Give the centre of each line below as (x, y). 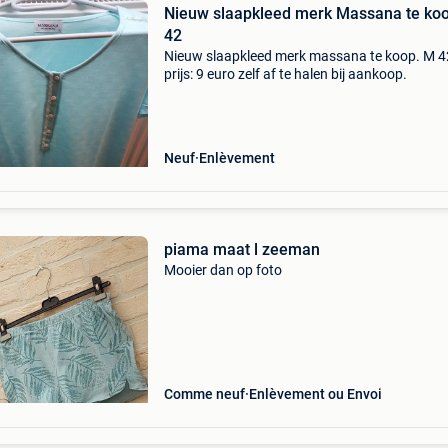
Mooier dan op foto (222, 270)
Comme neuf (204, 394)
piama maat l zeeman (241, 249)
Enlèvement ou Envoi (315, 394)
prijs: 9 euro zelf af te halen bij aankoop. (285, 74)
